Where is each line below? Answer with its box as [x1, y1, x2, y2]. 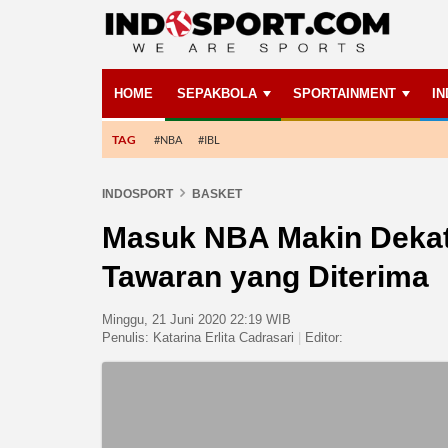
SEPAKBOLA [177, 86, 257, 101]
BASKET [192, 187, 242, 201]
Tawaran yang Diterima [102, 260, 429, 293]
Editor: [301, 330, 343, 345]
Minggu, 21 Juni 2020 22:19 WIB [102, 312, 291, 327]
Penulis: [102, 330, 153, 345]
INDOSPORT [102, 187, 173, 201]
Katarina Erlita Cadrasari [153, 330, 294, 345]
